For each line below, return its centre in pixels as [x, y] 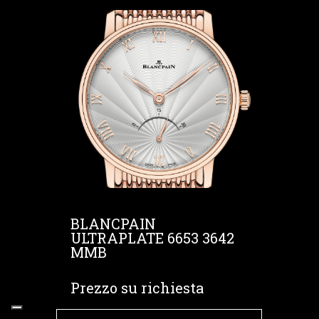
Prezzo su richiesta [137, 288]
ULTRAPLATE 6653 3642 [152, 238]
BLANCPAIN [113, 224]
